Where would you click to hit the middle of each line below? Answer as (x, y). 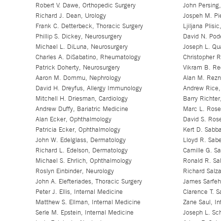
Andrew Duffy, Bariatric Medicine (82, 109)
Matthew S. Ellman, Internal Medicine (88, 202)
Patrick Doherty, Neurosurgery (77, 67)
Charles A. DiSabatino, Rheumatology (88, 57)
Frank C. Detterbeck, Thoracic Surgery (89, 26)
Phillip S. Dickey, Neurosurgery (78, 36)
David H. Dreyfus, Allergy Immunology (89, 88)
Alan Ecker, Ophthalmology (73, 119)
